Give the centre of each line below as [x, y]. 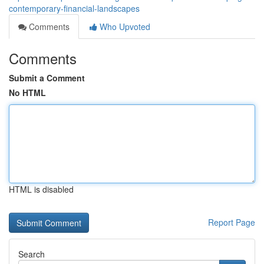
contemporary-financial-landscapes [74, 8]
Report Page [232, 222]
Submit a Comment [47, 78]
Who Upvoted [124, 27]
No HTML [27, 93]
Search [32, 254]
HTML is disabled [41, 189]
